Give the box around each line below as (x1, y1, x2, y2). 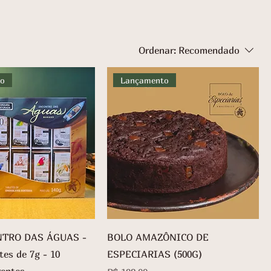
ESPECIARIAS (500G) (107, 248, 202, 260)
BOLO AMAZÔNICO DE (107, 231, 209, 243)
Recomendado (178, 44, 240, 56)
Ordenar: (139, 44, 176, 56)
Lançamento (120, 75, 169, 86)
